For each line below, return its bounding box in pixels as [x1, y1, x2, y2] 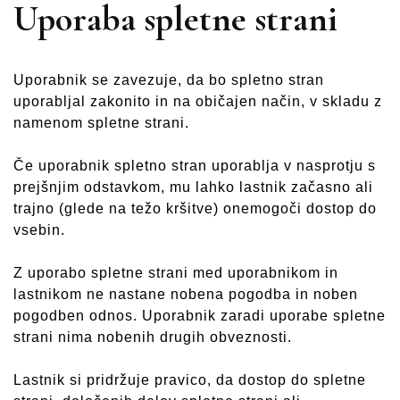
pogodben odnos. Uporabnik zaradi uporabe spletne [13, 308, 386, 324]
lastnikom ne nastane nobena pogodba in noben [13, 287, 358, 303]
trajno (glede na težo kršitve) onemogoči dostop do [13, 201, 377, 217]
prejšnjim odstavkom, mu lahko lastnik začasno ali [13, 179, 373, 196]
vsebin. [13, 222, 65, 238]
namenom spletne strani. [13, 115, 189, 131]
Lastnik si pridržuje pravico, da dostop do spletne [13, 372, 366, 388]
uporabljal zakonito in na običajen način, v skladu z [13, 94, 382, 110]
